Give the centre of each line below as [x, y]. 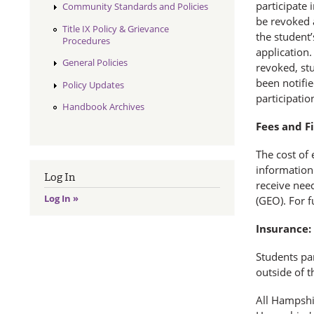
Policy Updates [93, 84]
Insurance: [283, 228]
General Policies [95, 63]
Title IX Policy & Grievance [115, 28]
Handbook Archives [103, 107]
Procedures [86, 40]
